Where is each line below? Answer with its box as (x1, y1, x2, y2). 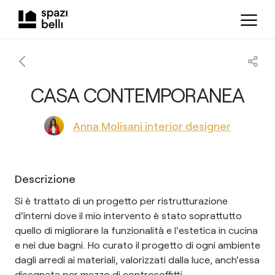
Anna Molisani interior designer (73, 118, 231, 133)
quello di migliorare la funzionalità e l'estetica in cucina (15, 224, 258, 236)
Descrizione (15, 172, 76, 185)
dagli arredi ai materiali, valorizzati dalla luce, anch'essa (15, 254, 260, 265)
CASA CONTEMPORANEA (31, 83, 244, 107)
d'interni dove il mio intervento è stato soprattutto (15, 209, 242, 221)
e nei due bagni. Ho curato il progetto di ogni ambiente (15, 239, 260, 250)
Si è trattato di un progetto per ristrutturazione (15, 195, 228, 206)
